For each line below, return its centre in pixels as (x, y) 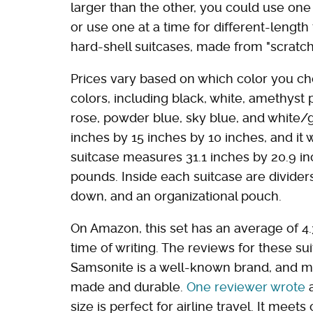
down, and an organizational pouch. (176, 196)
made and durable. (129, 287)
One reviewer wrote (246, 287)
